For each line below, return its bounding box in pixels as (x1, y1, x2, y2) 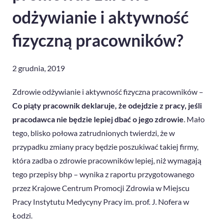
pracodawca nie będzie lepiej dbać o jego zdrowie (12, 114, 184, 124)
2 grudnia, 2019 (12, 63, 65, 73)
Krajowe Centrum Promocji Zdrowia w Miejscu (32, 183, 190, 193)
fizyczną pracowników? (12, 30, 183, 51)
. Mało (184, 114, 205, 124)
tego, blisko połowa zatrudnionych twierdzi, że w (12, 128, 175, 138)
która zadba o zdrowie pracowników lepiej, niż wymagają (12, 156, 201, 165)
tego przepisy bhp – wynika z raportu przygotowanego (12, 169, 194, 179)
